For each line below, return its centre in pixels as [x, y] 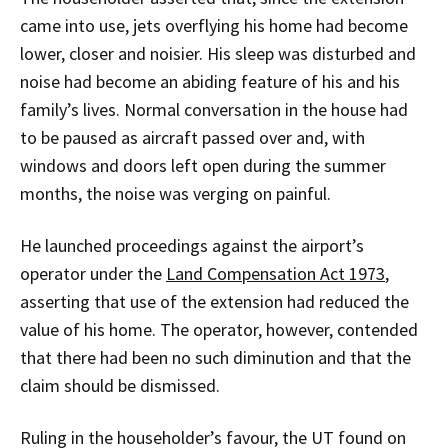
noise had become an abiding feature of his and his [210, 81]
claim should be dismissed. [120, 385]
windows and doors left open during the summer [203, 165]
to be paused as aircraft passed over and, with [192, 137]
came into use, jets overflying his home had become [214, 25]
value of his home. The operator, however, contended [219, 329]
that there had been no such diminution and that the [215, 357]
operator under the [93, 273]
